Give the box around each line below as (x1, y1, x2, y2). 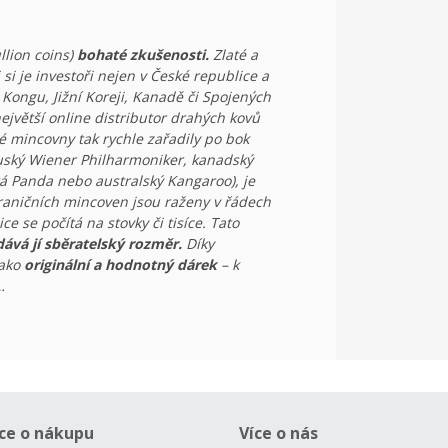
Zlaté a (209, 45, 258, 64)
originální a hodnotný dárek (24, 255, 217, 274)
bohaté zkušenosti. (77, 45, 209, 64)
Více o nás (239, 422, 318, 444)
